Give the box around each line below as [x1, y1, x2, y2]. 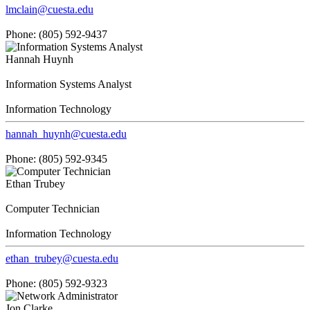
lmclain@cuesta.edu [6, 3, 93, 15]
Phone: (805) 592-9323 [6, 277, 107, 289]
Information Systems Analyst [6, 77, 131, 90]
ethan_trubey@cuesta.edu [6, 252, 118, 264]
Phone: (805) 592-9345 [6, 152, 107, 165]
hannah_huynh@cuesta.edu [6, 127, 127, 140]
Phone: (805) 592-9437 [6, 28, 107, 40]
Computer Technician [6, 202, 100, 215]
